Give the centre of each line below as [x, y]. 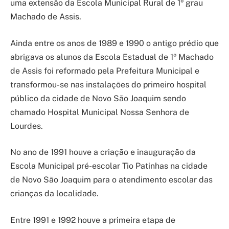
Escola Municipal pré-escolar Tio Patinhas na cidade [109, 166]
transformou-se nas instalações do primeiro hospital [108, 84]
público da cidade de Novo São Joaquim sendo [98, 98]
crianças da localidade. [54, 194]
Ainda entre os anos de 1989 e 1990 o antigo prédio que [114, 43]
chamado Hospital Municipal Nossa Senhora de [100, 112]
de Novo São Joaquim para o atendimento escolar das [111, 180]
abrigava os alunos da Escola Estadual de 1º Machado [112, 57]
